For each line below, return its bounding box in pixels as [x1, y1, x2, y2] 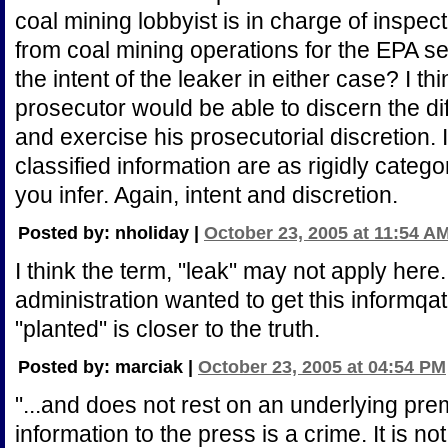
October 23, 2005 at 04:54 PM [198, 357, 446, 377]
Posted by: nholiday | [18, 223, 204, 243]
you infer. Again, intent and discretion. [15, 182, 398, 208]
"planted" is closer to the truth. [15, 316, 320, 342]
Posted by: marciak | [18, 357, 198, 377]
